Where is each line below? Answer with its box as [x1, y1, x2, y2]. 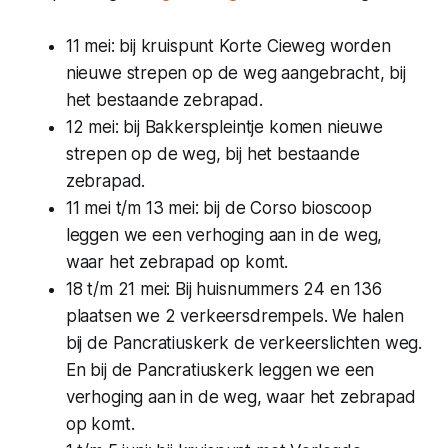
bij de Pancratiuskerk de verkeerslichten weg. [65, 332, 423, 353]
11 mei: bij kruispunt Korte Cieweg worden [65, 35, 391, 56]
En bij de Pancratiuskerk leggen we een [65, 359, 375, 380]
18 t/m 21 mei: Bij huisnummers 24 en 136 [65, 278, 382, 299]
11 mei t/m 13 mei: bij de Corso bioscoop [65, 197, 372, 218]
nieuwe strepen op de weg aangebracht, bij [65, 62, 406, 83]
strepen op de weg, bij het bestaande [65, 143, 360, 164]
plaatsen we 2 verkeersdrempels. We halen [65, 305, 404, 326]
